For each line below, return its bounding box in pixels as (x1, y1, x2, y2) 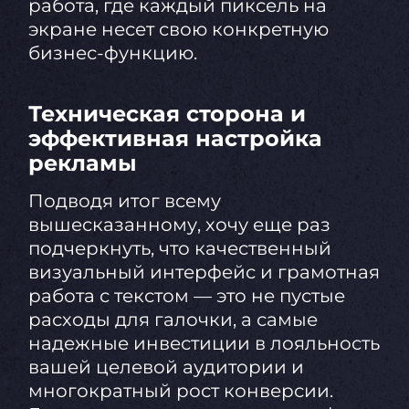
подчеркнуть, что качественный (27, 237, 331, 260)
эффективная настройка (27, 125, 322, 152)
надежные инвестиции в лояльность (27, 332, 380, 355)
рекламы (27, 150, 137, 177)
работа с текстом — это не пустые (27, 285, 345, 308)
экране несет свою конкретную (27, 18, 329, 41)
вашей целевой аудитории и (27, 356, 304, 379)
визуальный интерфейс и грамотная (27, 261, 380, 284)
